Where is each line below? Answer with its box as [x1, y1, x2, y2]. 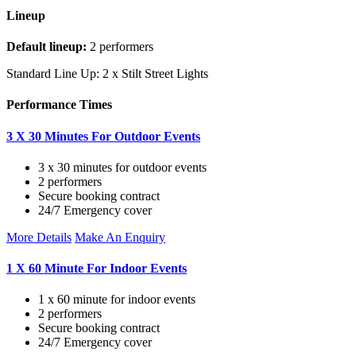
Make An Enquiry [75, 230, 165, 244]
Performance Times [6, 98, 112, 112]
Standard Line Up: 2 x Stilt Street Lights [6, 66, 208, 80]
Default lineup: [6, 39, 87, 53]
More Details [6, 230, 72, 244]
